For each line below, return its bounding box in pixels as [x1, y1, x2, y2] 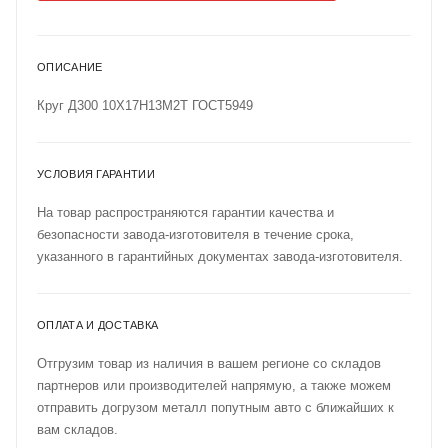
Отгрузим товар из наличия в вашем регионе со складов [37, 355, 381, 371]
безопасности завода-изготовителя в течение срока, [37, 226, 354, 242]
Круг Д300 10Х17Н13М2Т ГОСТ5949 [37, 97, 253, 113]
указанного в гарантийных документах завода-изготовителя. [37, 248, 403, 264]
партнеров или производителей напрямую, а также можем [37, 377, 391, 393]
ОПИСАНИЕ [37, 60, 103, 73]
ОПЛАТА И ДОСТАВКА [37, 318, 159, 331]
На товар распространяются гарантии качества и [37, 204, 334, 220]
